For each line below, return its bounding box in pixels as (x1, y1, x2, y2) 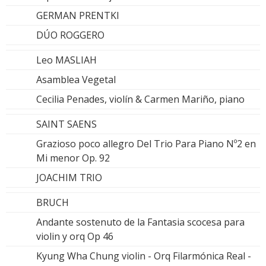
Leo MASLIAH (36, 53, 97, 66)
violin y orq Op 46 (36, 229, 113, 243)
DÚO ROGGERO (36, 28, 104, 42)
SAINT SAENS (36, 117, 97, 131)
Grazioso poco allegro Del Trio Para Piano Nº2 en (36, 137, 256, 150)
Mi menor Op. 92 (36, 151, 110, 164)
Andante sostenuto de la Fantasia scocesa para (36, 215, 245, 229)
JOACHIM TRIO (36, 170, 102, 184)
